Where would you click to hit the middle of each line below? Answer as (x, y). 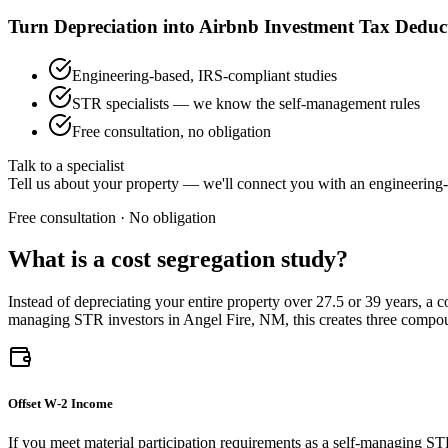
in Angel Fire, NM (224, 320)
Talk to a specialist (66, 165)
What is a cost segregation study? (178, 259)
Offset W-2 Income (60, 403)
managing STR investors (86, 320)
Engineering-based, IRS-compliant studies (204, 75)
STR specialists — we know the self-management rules (246, 103)
